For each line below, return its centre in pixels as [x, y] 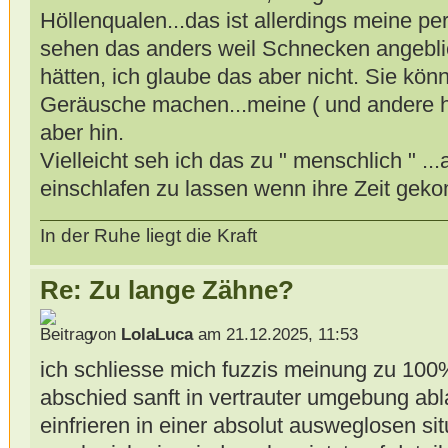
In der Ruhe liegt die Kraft [148, 236]
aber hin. [81, 133]
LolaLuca [156, 334]
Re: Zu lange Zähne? [166, 290]
